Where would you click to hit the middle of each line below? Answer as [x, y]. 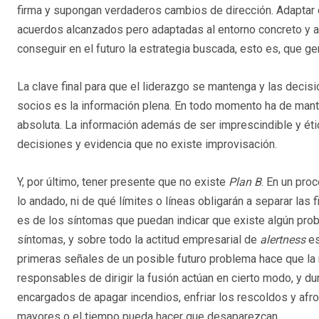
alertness [283, 240]
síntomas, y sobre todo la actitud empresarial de [138, 240]
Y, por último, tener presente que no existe [123, 182]
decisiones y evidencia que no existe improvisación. [147, 145]
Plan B [245, 182]
